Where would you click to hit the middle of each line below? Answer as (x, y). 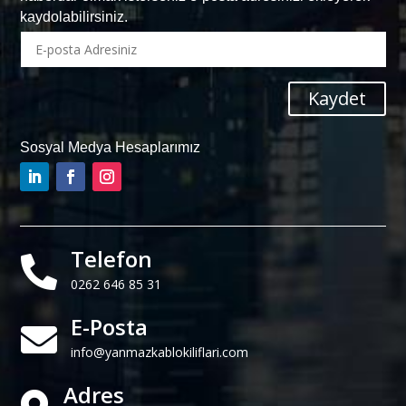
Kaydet (337, 99)
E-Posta (109, 327)
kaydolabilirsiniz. (74, 16)
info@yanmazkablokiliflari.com (159, 353)
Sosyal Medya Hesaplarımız (111, 148)
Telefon (111, 259)
